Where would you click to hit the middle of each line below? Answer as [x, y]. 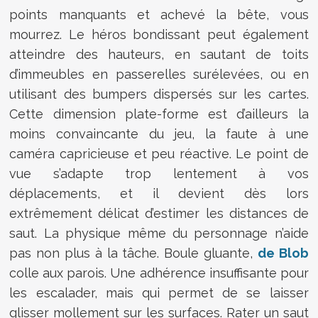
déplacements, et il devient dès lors [159, 193]
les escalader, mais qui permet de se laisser [159, 292]
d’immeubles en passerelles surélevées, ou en [159, 74]
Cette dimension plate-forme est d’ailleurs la [159, 114]
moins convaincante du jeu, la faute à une [159, 133]
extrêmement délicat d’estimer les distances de [159, 213]
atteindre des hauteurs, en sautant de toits [159, 54]
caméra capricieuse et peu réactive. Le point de [159, 153]
